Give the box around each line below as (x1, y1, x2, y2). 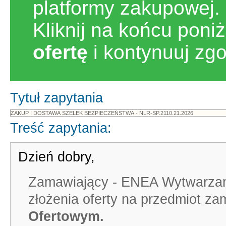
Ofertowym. (28, 209, 104, 224)
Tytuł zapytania (10, 90, 103, 105)
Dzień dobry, (18, 149, 95, 164)
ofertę (33, 41, 88, 63)
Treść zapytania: (10, 121, 111, 136)
